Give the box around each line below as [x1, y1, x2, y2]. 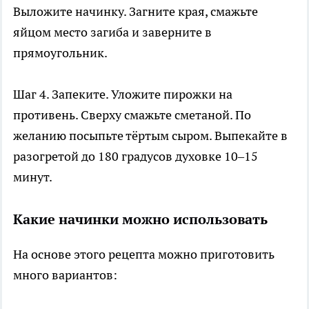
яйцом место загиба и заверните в [13, 23, 212, 40]
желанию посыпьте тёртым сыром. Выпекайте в [13, 127, 288, 143]
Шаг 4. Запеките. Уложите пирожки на [13, 86, 232, 102]
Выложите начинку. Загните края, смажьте [13, 3, 258, 19]
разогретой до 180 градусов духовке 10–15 [13, 148, 258, 164]
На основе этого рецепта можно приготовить [13, 246, 275, 262]
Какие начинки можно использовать [13, 210, 268, 228]
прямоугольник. [13, 44, 108, 61]
